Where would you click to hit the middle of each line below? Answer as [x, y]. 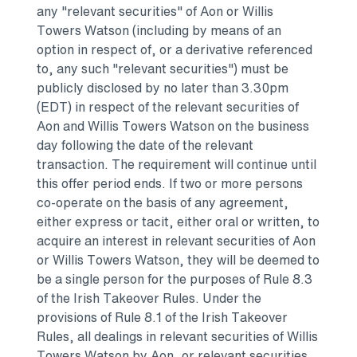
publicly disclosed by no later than [139, 88]
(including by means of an [205, 31]
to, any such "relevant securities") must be [163, 69]
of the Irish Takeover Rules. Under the [149, 298]
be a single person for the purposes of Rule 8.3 [175, 279]
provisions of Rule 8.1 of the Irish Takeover [162, 318]
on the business [262, 126]
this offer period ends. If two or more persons [170, 184]
